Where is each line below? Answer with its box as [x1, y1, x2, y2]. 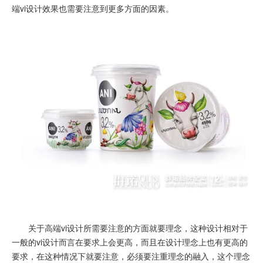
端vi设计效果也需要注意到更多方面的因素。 [12, 2, 174, 14]
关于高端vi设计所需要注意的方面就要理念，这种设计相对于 [12, 222, 248, 234]
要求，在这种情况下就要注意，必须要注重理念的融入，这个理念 [12, 250, 250, 262]
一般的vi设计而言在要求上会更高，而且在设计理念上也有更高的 [12, 236, 248, 248]
